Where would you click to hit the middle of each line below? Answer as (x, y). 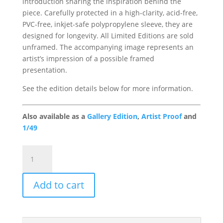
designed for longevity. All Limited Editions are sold (108, 36)
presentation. (45, 70)
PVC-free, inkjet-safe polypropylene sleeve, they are (107, 24)
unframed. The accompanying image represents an (108, 47)
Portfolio (36, 173)
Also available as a (55, 116)
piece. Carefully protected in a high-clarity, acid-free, (110, 13)
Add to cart (58, 185)
